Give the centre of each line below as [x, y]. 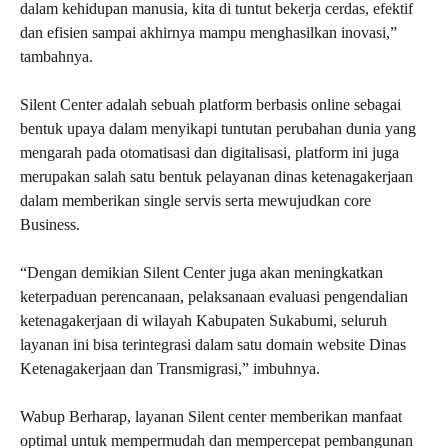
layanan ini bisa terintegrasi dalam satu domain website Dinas [213, 344]
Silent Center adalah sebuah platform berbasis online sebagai [210, 104]
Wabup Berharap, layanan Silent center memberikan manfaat [211, 416]
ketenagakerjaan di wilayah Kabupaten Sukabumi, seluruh [203, 320]
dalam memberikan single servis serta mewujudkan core [195, 200]
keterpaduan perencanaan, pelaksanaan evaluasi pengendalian [214, 296]
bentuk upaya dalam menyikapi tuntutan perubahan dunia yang [218, 128]
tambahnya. [56, 56]
